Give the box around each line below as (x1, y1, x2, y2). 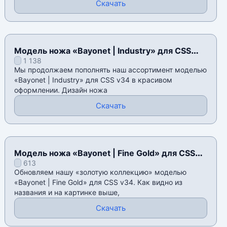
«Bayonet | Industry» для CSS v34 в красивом (14, 75, 173, 85)
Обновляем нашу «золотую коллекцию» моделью (14, 168, 187, 177)
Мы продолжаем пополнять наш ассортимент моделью (14, 65, 207, 74)
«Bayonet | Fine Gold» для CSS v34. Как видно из (14, 178, 183, 187)
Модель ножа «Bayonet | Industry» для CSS (14, 46, 192, 56)
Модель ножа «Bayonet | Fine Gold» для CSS (14, 148, 196, 159)
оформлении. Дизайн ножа (14, 86, 108, 95)
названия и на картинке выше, (14, 188, 120, 197)
